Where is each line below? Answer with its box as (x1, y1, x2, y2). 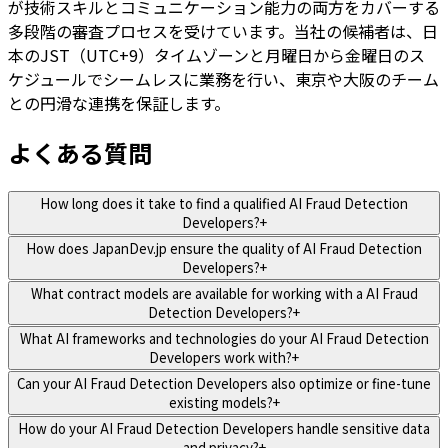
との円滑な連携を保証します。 (8, 90, 230, 115)
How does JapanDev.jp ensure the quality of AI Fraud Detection (26, 238, 422, 258)
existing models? (168, 392, 273, 412)
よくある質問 (8, 134, 152, 170)
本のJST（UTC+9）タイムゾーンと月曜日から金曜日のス (8, 42, 425, 67)
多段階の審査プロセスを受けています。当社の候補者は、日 (8, 18, 438, 43)
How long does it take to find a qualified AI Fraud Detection (40, 193, 408, 213)
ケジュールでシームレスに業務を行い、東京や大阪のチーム (8, 66, 439, 91)
